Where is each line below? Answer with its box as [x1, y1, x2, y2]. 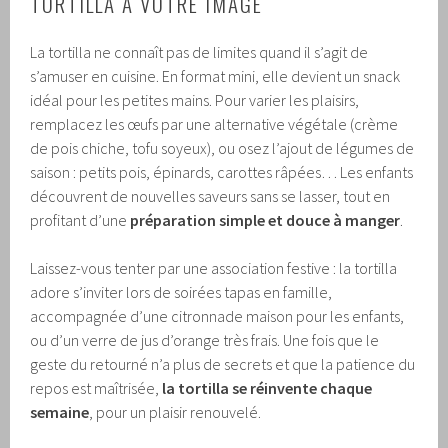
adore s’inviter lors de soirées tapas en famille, [30, 282, 333, 303]
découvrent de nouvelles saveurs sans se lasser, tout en [30, 186, 391, 207]
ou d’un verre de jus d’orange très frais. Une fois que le [30, 330, 380, 351]
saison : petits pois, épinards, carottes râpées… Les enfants [30, 162, 414, 183]
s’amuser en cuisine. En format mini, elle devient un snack [30, 66, 401, 87]
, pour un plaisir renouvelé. [89, 402, 262, 423]
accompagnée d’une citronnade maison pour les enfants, [30, 306, 405, 327]
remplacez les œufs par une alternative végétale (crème [30, 114, 399, 135]
